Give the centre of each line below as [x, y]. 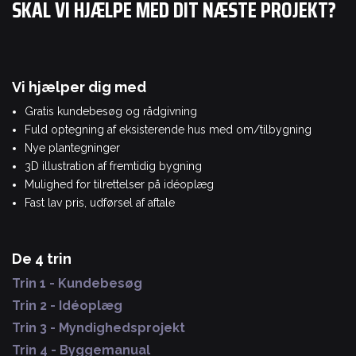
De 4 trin [42, 258]
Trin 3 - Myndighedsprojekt [99, 327]
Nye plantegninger [72, 147]
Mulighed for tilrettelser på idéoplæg [119, 184]
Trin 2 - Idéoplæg [67, 305]
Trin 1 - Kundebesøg [77, 283]
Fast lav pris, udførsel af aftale [100, 202]
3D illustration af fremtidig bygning [113, 166]
